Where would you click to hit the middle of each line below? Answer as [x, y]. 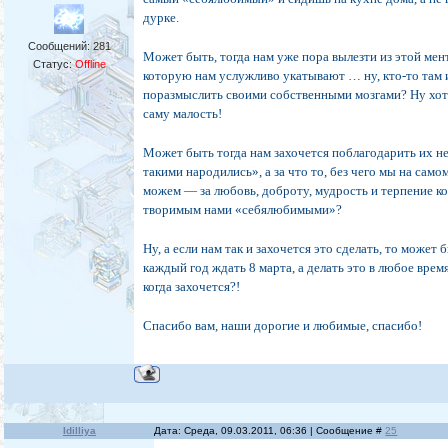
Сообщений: [60, 46]
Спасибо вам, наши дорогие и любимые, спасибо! [283, 326]
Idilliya [79, 431]
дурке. [161, 18]
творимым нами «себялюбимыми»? [243, 210]
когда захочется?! [192, 287]
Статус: [53, 64]
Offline [90, 64]
